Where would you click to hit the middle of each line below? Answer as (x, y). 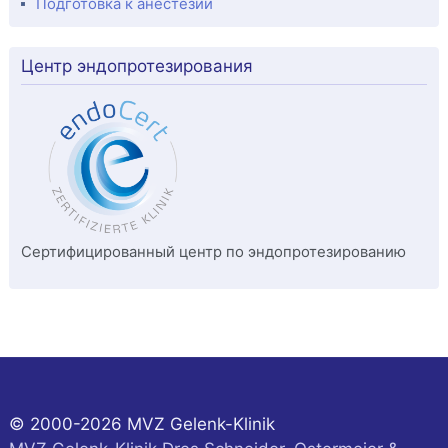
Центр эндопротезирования (136, 66)
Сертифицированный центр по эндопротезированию (213, 252)
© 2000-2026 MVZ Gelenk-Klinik (141, 424)
